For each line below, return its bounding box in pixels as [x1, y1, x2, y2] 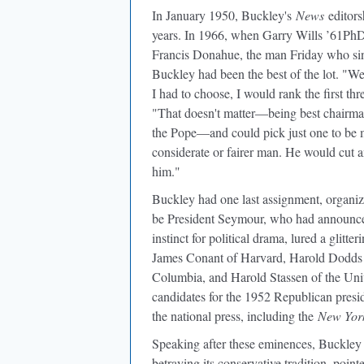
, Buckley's [235, 6, 296, 24]
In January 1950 [152, 6, 235, 24]
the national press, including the [152, 307, 318, 324]
